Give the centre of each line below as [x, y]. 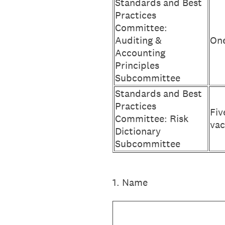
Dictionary [138, 131]
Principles [137, 65]
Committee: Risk [152, 119]
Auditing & [138, 40]
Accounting [140, 53]
